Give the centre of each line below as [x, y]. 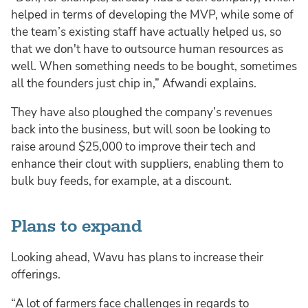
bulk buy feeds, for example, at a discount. [121, 181]
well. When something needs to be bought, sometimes [154, 66]
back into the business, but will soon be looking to [141, 129]
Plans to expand [76, 227]
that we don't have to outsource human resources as [147, 49]
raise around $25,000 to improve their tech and [133, 146]
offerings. [36, 274]
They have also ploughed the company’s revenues [142, 112]
